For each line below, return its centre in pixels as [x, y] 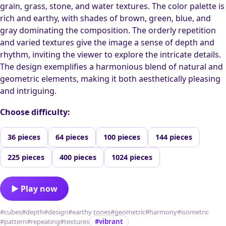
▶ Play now [34, 189]
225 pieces [26, 157]
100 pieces [122, 137]
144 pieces [174, 137]
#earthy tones [89, 212]
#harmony [161, 212]
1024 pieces [132, 157]
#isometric [193, 212]
